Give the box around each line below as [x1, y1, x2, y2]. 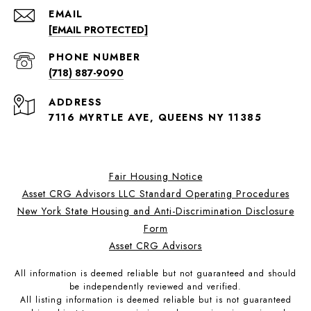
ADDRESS [49, 95, 103, 110]
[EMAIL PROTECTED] [49, 23, 148, 37]
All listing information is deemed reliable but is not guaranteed [19, 294, 292, 307]
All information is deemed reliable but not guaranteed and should [15, 267, 296, 280]
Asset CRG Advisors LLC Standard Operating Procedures [22, 187, 289, 201]
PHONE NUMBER [49, 50, 140, 65]
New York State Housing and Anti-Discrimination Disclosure [17, 204, 294, 219]
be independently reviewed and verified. [69, 280, 242, 294]
